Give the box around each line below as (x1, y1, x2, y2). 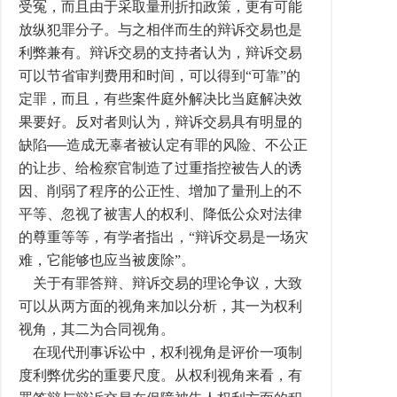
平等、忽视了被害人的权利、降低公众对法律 (19, 206, 302, 222)
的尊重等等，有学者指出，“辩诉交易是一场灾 (19, 230, 308, 245)
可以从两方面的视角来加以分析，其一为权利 (19, 299, 302, 314)
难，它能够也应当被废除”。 (19, 253, 195, 268)
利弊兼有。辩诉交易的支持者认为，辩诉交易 (19, 45, 302, 60)
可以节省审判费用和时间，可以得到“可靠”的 (19, 68, 300, 83)
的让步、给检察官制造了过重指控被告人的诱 (19, 160, 302, 175)
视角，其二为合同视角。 (19, 322, 175, 337)
